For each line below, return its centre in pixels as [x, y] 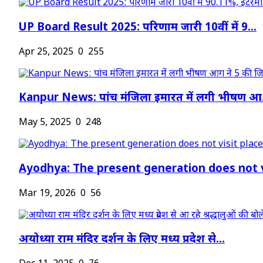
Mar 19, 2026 [47, 194]
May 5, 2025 [45, 123]
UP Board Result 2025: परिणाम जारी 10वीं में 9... [138, 28]
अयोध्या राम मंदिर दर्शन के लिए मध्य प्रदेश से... [122, 240]
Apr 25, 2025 [46, 52]
